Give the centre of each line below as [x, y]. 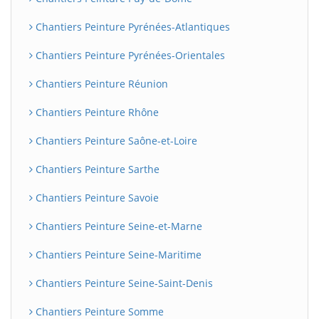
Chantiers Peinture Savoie [96, 198]
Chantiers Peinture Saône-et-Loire [115, 141]
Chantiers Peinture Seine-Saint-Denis [123, 283]
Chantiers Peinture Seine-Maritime [117, 255]
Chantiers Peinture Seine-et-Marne [117, 226]
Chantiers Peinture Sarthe [96, 169]
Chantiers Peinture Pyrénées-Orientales [129, 55]
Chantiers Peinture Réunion [100, 84]
